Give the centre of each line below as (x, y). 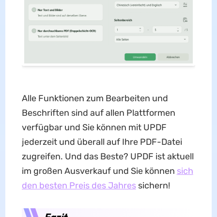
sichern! (153, 185)
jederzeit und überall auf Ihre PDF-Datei (102, 142)
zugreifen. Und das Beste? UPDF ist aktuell (108, 156)
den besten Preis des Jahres (79, 185)
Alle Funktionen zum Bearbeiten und (95, 98)
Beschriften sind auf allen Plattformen (98, 113)
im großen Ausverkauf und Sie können (99, 171)
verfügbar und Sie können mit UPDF (94, 127)
